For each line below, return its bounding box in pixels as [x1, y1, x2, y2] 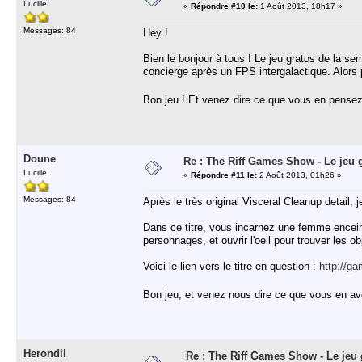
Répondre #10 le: [191, 2, 258, 11]
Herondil [23, 347, 66, 360]
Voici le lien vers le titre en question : [143, 260, 319, 272]
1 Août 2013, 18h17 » [258, 2, 343, 11]
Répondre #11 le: [191, 170, 257, 179]
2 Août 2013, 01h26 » [257, 170, 342, 179]
